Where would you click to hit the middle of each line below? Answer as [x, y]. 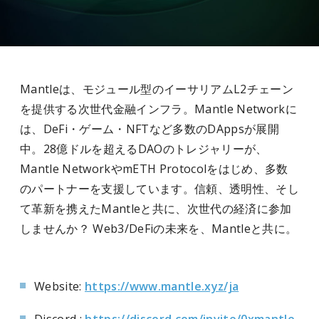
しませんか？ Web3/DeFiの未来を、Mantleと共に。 [159, 228]
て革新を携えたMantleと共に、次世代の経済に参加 [156, 208]
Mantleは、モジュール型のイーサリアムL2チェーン [157, 89]
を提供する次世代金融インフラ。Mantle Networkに [158, 109]
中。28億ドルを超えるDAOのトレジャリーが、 [144, 148]
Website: [59, 286]
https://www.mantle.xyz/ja [162, 286]
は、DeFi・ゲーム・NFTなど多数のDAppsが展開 [150, 129]
